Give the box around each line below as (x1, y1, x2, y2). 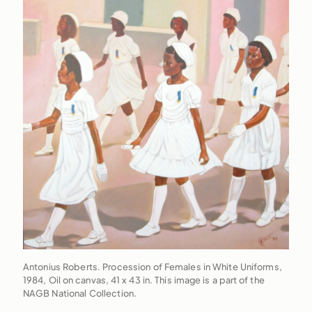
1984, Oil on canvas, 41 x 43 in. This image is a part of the (22, 274, 265, 286)
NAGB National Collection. (22, 288, 137, 299)
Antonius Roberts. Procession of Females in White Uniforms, (22, 261, 282, 273)
